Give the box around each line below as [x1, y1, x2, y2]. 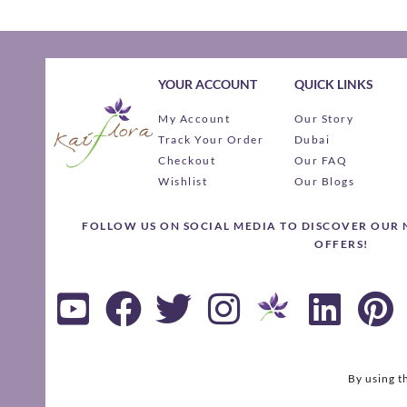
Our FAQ [293, 154, 348, 168]
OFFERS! [314, 237, 369, 252]
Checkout [158, 154, 216, 168]
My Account [158, 112, 231, 126]
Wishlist [158, 174, 208, 189]
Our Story [293, 112, 354, 126]
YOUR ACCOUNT [158, 76, 258, 93]
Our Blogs [293, 174, 355, 189]
